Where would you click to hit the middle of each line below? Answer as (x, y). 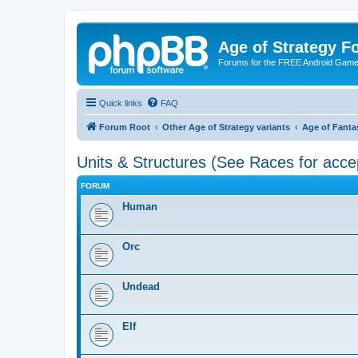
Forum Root (125, 127)
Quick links (121, 103)
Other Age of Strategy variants (226, 127)
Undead (141, 286)
